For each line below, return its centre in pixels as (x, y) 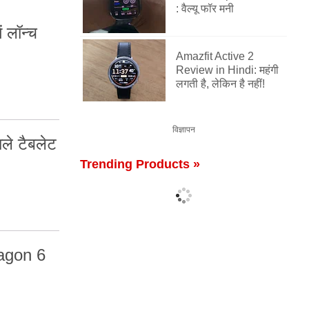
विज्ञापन (183, 130)
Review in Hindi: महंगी (227, 70)
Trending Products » (140, 164)
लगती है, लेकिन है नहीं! (220, 84)
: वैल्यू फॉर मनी (205, 9)
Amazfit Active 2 (215, 56)
